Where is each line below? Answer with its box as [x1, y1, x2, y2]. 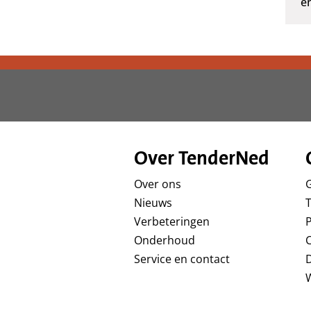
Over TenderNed [133, 145, 269, 171]
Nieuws [133, 195, 172, 211]
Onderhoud [133, 233, 195, 249]
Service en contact [133, 251, 230, 267]
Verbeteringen [133, 214, 210, 230]
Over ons [133, 176, 181, 192]
